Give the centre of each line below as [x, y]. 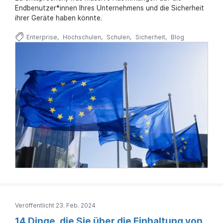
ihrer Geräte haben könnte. [58, 18]
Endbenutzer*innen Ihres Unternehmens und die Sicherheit [110, 8]
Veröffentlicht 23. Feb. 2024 [55, 205]
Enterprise [42, 37]
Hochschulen [82, 37]
